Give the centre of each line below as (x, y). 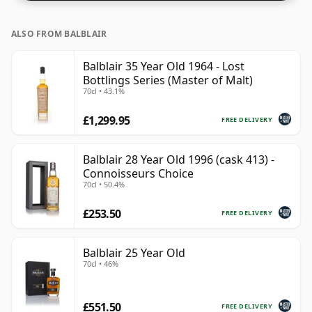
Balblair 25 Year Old (134, 253)
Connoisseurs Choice (138, 174)
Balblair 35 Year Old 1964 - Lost (164, 67)
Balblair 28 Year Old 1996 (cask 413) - (179, 160)
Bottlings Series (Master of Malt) (168, 80)
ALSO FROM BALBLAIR (59, 34)
